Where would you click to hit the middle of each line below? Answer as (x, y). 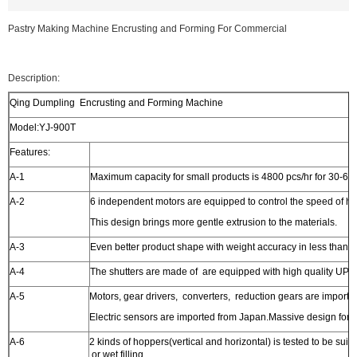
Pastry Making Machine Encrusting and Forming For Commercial (147, 29)
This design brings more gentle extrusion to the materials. (214, 222)
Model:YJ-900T (43, 127)
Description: (34, 78)
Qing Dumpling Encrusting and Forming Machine (116, 103)
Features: (30, 152)
